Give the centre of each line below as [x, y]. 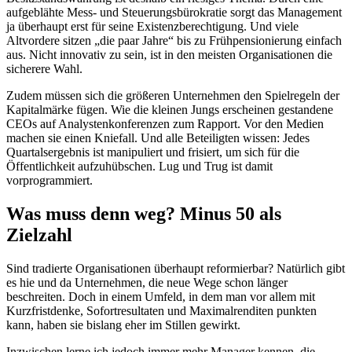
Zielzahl [39, 235]
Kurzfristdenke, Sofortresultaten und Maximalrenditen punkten [161, 310]
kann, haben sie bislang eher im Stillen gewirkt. [123, 324]
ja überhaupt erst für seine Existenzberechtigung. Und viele [152, 26]
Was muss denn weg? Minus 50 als [144, 213]
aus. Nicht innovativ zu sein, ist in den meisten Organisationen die [169, 54]
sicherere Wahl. [44, 68]
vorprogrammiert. [49, 180]
